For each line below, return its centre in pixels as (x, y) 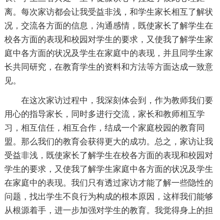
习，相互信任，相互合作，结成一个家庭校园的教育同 (104, 128)
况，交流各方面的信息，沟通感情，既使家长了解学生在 (109, 26)
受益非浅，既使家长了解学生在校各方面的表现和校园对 (109, 156)
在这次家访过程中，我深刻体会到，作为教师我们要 (117, 101)
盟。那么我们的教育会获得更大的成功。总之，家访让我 (109, 142)
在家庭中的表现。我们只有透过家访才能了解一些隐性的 (109, 183)
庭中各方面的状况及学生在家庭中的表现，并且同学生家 (109, 54)
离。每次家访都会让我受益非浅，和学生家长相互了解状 (109, 12)
